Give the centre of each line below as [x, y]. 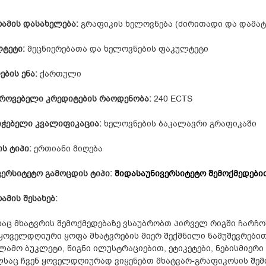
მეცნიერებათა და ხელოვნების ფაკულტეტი [117, 49]
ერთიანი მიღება [67, 148]
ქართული [59, 74]
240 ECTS [172, 99]
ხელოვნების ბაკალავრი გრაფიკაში [179, 123]
